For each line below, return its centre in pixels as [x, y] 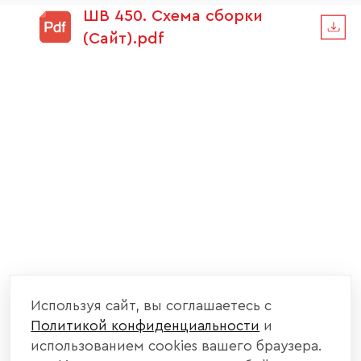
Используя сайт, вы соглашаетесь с [151, 306]
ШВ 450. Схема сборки [173, 16]
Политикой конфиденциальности [145, 326]
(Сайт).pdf [124, 38]
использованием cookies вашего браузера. [177, 346]
